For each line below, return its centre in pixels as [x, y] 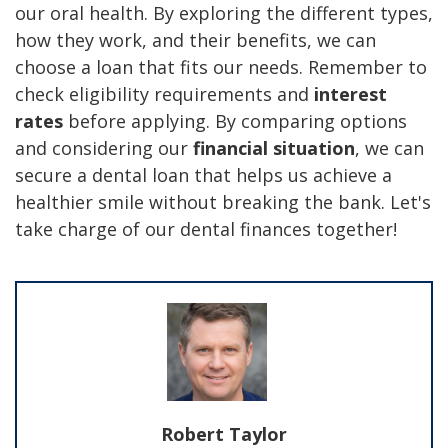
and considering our [104, 147]
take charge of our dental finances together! [206, 228]
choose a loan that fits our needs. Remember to [221, 66]
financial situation [274, 147]
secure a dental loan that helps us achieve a [203, 174]
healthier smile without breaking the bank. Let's [223, 201]
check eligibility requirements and [164, 93]
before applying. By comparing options [235, 120]
